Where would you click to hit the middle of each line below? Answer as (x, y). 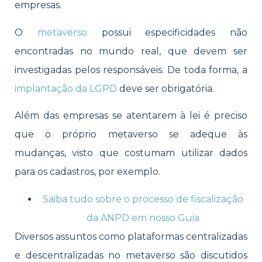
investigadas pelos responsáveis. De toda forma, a (131, 70)
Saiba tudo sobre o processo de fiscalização (143, 199)
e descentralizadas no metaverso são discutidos (131, 255)
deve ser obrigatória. (166, 88)
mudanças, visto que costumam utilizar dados (131, 153)
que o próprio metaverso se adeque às (131, 135)
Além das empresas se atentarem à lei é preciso (131, 116)
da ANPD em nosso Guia (143, 218)
